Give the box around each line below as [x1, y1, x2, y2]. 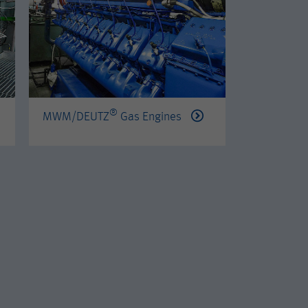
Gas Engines [118, 111, 184, 124]
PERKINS [253, 111, 295, 124]
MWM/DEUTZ [43, 111, 109, 124]
